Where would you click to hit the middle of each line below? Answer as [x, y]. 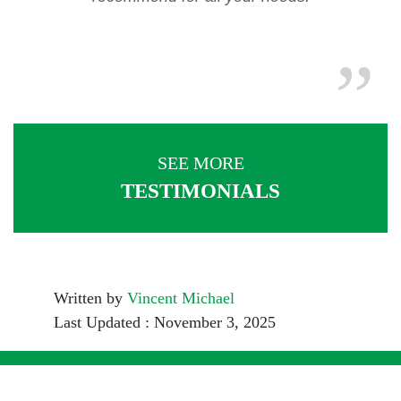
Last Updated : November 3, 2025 [165, 322]
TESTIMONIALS [200, 191]
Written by [90, 298]
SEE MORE [200, 163]
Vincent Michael [181, 298]
